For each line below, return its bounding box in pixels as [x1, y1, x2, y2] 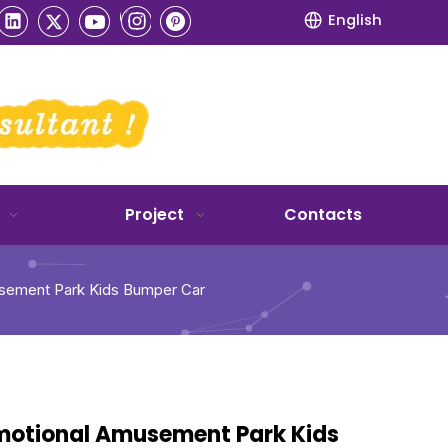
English [327, 10, 382, 30]
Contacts [283, 203, 362, 226]
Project [124, 203, 184, 226]
